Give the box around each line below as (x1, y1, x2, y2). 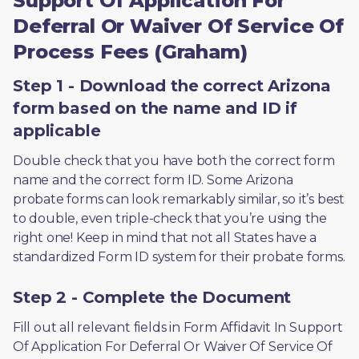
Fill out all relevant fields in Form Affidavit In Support (13, 320, 343, 335)
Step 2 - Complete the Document (13, 288, 292, 307)
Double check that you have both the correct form (13, 153, 335, 168)
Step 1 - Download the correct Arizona (13, 76, 332, 95)
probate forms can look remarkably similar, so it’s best (13, 192, 345, 207)
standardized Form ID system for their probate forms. (13, 249, 345, 264)
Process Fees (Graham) (13, 40, 248, 63)
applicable (13, 121, 101, 140)
